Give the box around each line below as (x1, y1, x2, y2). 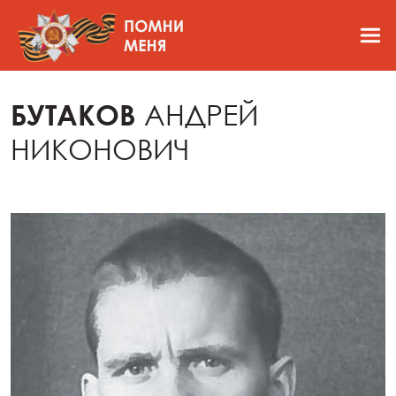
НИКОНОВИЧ (11, 132, 189, 166)
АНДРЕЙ (144, 97, 259, 132)
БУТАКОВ (11, 97, 144, 132)
